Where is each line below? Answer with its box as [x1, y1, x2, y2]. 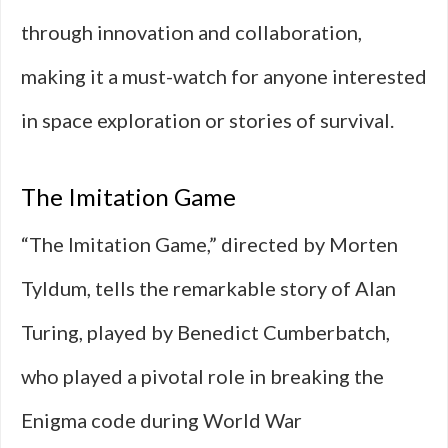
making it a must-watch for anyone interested [21, 64, 427, 88]
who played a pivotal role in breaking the [21, 364, 384, 388]
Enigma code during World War [21, 408, 302, 432]
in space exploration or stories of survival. [21, 108, 394, 132]
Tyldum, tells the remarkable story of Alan [21, 276, 396, 300]
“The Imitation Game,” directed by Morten [21, 232, 398, 256]
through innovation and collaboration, [21, 20, 362, 44]
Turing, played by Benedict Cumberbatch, [21, 320, 390, 344]
